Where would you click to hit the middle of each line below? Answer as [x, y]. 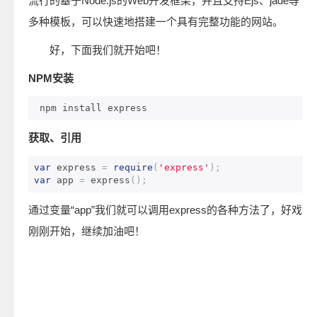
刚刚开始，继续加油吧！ [87, 231]
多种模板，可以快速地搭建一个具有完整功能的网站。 [156, 22]
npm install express [93, 108]
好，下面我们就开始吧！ [97, 50]
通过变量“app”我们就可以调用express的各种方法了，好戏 [165, 210]
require [133, 167]
